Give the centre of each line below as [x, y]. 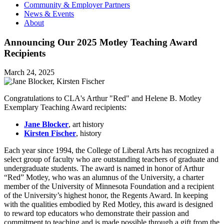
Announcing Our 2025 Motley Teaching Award [101, 42]
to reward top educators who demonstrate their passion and [96, 213]
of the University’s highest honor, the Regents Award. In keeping [106, 195]
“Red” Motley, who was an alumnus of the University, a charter [104, 177]
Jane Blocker [46, 124]
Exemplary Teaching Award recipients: [65, 107]
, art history [86, 124]
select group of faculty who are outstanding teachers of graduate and [111, 159]
